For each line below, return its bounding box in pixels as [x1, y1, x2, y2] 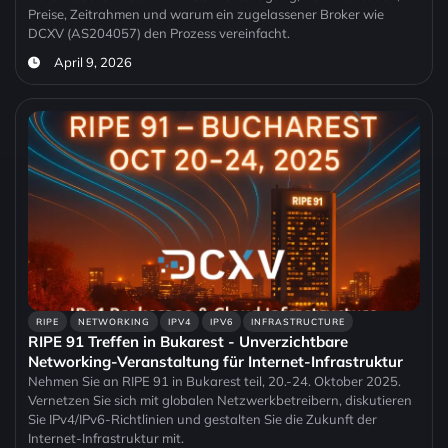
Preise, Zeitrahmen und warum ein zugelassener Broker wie [28, 6, 384, 23]
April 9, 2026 [53, 54, 132, 71]
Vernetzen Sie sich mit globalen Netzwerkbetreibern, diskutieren [28, 392, 412, 409]
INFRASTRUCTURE [251, 316, 346, 328]
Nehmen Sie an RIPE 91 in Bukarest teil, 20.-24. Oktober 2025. [28, 373, 401, 390]
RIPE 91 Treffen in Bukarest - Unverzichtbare [28, 332, 348, 352]
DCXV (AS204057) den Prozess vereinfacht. [28, 25, 290, 42]
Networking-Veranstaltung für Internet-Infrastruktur [28, 352, 403, 372]
